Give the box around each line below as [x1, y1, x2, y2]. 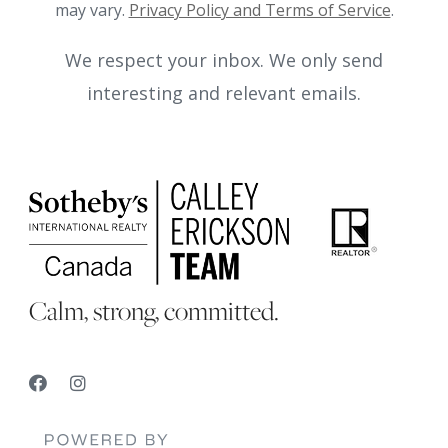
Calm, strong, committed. [29, 293, 279, 329]
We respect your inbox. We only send [65, 47, 383, 72]
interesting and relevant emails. [87, 80, 361, 105]
